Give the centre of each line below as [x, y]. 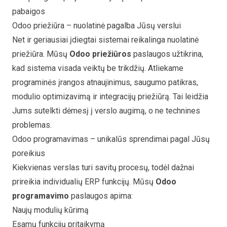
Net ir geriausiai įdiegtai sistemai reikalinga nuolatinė [105, 40]
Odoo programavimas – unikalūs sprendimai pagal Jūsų [111, 139]
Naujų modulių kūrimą [50, 210]
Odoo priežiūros [100, 54]
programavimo [41, 196]
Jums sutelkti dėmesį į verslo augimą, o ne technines [106, 110]
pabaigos [29, 11]
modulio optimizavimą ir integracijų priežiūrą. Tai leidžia [110, 96]
